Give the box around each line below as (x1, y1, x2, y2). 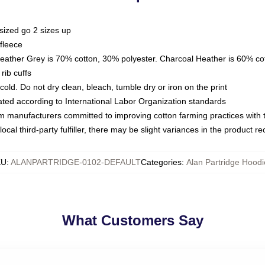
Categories (141, 157, 182, 167)
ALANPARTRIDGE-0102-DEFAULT (11, 157, 141, 167)
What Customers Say (62, 212, 203, 228)
